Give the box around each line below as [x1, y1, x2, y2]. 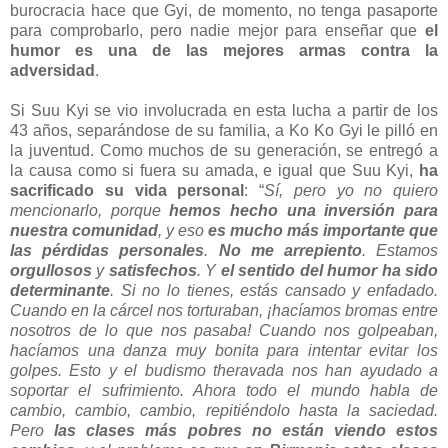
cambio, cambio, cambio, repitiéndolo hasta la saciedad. [10, 401, 438, 419]
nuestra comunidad [10, 221, 158, 239]
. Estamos [361, 241, 439, 259]
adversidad [10, 61, 95, 79]
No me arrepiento [218, 241, 362, 259]
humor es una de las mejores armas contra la [10, 41, 438, 59]
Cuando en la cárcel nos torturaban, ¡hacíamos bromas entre [10, 301, 438, 319]
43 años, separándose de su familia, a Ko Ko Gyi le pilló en [10, 121, 438, 139]
